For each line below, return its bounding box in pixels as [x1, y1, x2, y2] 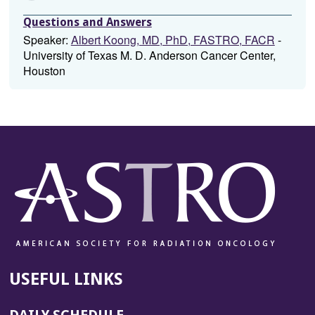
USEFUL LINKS [8, 269, 123, 289]
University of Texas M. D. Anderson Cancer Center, [22, 47, 276, 63]
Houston [22, 63, 65, 79]
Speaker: [22, 32, 71, 48]
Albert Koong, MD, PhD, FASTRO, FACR [70, 32, 275, 48]
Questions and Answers [22, 15, 152, 29]
